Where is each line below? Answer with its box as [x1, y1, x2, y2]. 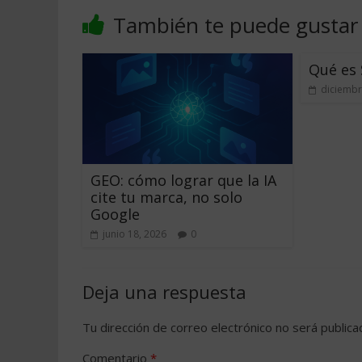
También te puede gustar [113, 11, 358, 40]
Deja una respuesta [82, 279, 246, 304]
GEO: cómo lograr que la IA [90, 170, 276, 190]
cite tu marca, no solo [90, 187, 242, 207]
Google [90, 204, 140, 224]
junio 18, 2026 [103, 226, 166, 241]
